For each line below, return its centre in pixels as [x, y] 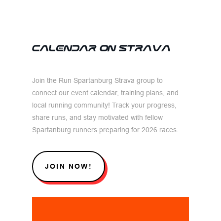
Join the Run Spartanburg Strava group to [97, 80]
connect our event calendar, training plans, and [105, 92]
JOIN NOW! [68, 166]
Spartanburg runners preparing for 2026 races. [105, 129]
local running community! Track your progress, [104, 105]
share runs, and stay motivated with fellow [97, 117]
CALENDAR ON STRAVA [101, 49]
